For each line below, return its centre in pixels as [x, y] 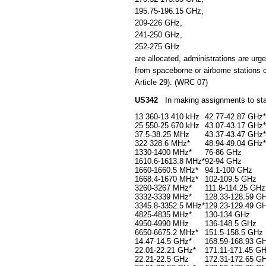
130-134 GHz [227, 215]
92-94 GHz [223, 161]
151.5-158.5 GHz [234, 232]
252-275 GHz [157, 47]
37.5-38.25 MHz [162, 134]
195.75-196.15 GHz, [169, 11]
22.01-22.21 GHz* [165, 250]
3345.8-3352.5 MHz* [170, 206]
